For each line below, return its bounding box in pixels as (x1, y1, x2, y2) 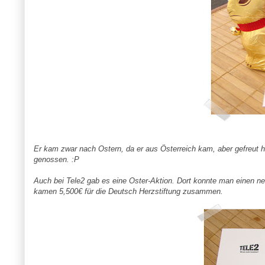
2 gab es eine (80, 176, 129, 186)
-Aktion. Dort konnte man (147, 176, 236, 186)
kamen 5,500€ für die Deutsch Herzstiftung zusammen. (33, 187, 223, 196)
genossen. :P (33, 155, 79, 164)
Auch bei (33, 176, 66, 186)
